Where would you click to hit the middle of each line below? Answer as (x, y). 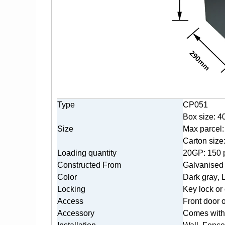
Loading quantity (87, 153)
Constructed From (89, 165)
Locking (71, 189)
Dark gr (196, 177)
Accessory (76, 213)
